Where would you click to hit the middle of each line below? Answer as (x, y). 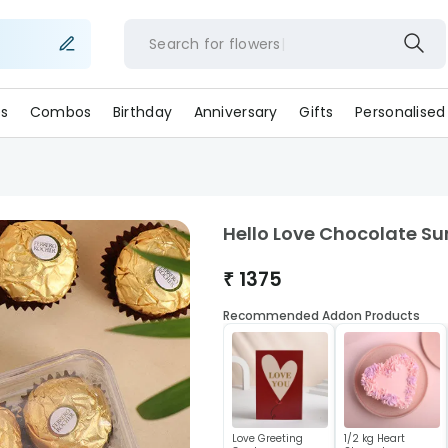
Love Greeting (267, 438)
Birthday (142, 112)
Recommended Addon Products (321, 315)
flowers (254, 43)
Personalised (400, 112)
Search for (186, 43)
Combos (60, 112)
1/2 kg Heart (374, 438)
